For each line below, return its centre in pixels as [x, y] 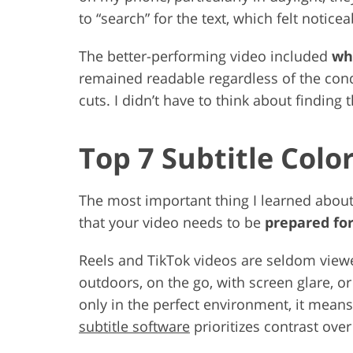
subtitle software [134, 326]
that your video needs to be [172, 222]
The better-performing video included [205, 56]
